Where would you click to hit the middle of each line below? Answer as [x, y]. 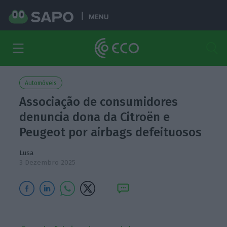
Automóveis [41, 83]
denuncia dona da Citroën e [95, 117]
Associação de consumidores [99, 102]
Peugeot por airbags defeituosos [111, 132]
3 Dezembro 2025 [48, 162]
